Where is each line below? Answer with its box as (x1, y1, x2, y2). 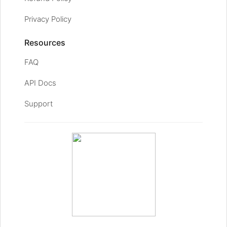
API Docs (24, 78, 56, 88)
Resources (24, 37, 65, 48)
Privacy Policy (24, 14, 71, 24)
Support (24, 99, 53, 109)
